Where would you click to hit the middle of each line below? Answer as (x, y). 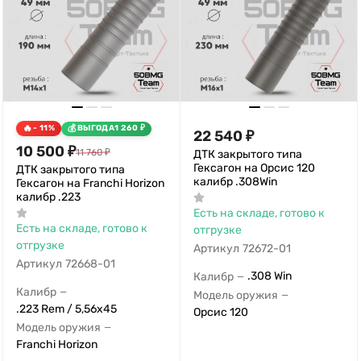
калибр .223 (48, 197)
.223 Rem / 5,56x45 (66, 309)
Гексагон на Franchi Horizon (90, 184)
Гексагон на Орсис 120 (254, 168)
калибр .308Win (235, 182)
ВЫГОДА (96, 129)
